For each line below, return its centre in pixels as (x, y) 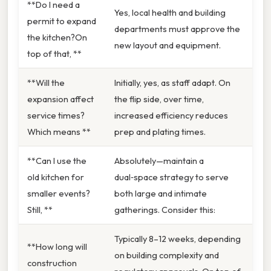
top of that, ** (54, 53)
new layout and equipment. (168, 45)
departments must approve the (177, 28)
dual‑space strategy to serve (171, 177)
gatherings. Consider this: (165, 209)
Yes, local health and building (170, 12)
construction (52, 263)
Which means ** (59, 131)
